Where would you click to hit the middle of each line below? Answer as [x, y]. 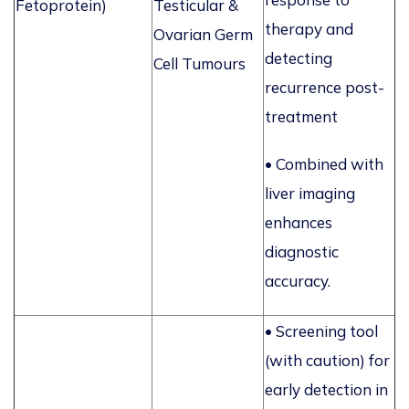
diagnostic [302, 252]
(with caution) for [327, 361]
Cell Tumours [199, 64]
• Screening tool [321, 331]
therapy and [309, 29]
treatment [301, 117]
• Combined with [324, 164]
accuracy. [298, 281]
